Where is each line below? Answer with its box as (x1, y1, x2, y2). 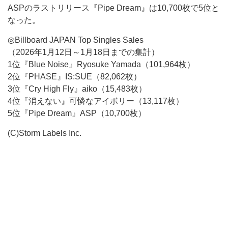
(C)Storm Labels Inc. (8, 129, 81, 137)
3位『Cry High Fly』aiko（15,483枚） (8, 84, 147, 93)
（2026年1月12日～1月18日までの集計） (8, 48, 159, 56)
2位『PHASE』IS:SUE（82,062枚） (8, 72, 141, 81)
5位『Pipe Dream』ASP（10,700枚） (8, 109, 146, 118)
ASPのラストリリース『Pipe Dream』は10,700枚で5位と (8, 4, 219, 12)
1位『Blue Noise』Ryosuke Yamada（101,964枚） (8, 60, 195, 69)
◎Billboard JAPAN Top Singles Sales (8, 36, 144, 44)
